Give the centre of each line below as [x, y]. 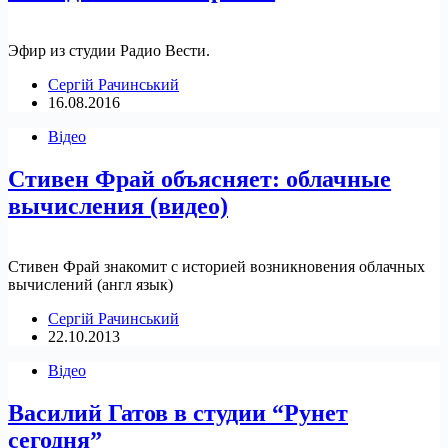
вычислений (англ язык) [90, 285]
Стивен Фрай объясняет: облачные [199, 179]
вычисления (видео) [118, 206]
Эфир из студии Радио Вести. [109, 51]
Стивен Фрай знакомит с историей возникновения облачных [216, 267]
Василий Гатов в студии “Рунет [178, 412]
